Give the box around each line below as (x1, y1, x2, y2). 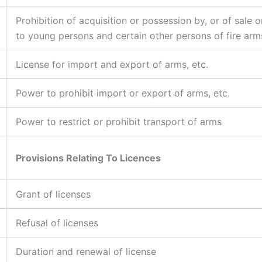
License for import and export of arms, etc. (16, 58, 208, 70)
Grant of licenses (16, 188, 91, 200)
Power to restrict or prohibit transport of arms (16, 115, 222, 127)
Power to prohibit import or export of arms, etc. (16, 87, 230, 99)
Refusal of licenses (16, 216, 98, 229)
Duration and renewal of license (16, 245, 156, 257)
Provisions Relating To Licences (16, 151, 161, 164)
